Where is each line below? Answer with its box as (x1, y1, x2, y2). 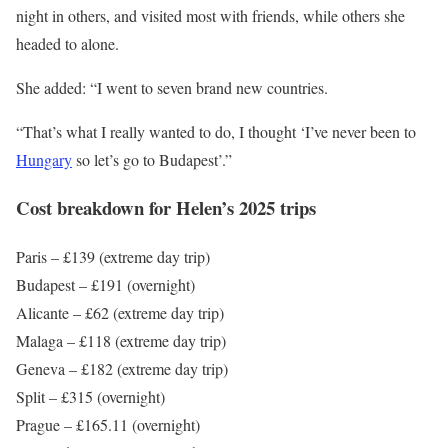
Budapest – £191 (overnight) (16, 273, 195, 295)
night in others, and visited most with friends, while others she (16, 4, 405, 26)
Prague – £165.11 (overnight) (16, 413, 200, 435)
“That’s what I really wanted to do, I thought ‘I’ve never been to (16, 120, 416, 142)
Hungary (16, 148, 72, 170)
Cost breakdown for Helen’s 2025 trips (16, 194, 316, 222)
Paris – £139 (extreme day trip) (16, 245, 210, 267)
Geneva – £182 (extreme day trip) (16, 357, 228, 379)
